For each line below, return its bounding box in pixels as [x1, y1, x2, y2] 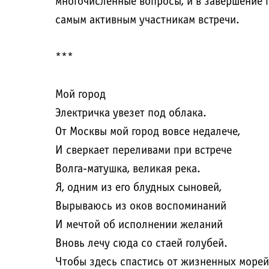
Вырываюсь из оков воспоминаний [55, 201, 226, 212]
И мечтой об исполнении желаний [55, 220, 223, 231]
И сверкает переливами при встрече [55, 145, 232, 156]
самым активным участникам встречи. [55, 15, 240, 26]
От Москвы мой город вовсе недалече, [55, 127, 240, 138]
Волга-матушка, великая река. [55, 164, 201, 175]
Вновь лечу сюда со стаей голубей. [55, 238, 228, 249]
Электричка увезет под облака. [55, 108, 207, 119]
